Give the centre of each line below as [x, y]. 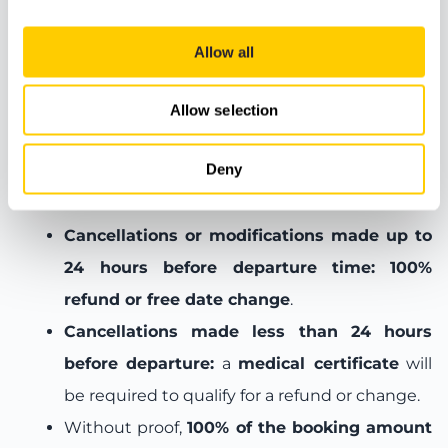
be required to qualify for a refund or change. [242, 395]
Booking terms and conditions [158, 141]
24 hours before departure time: [220, 267]
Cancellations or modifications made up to [248, 235]
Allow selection [224, 110]
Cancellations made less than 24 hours [248, 331]
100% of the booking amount [310, 427]
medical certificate [318, 363]
